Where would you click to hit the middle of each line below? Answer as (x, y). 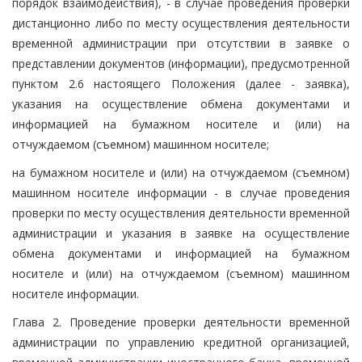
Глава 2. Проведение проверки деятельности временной (181, 322)
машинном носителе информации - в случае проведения (181, 192)
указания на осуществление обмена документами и (181, 103)
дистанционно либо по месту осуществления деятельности (181, 23)
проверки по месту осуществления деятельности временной (181, 213)
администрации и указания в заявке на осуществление (181, 233)
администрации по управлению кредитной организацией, (181, 342)
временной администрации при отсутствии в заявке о (181, 43)
